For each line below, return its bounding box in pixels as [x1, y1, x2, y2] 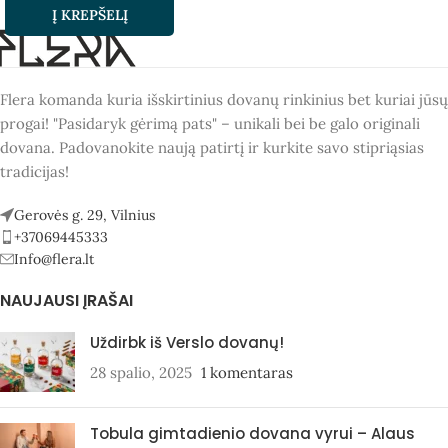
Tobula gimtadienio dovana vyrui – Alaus [90, 423, 415, 445]
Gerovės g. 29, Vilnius [14, 206, 155, 225]
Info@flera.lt [14, 250, 94, 269]
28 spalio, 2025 [90, 363, 192, 383]
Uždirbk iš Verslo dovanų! [90, 332, 284, 354]
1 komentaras [201, 363, 293, 383]
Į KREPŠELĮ [51, 6, 128, 25]
